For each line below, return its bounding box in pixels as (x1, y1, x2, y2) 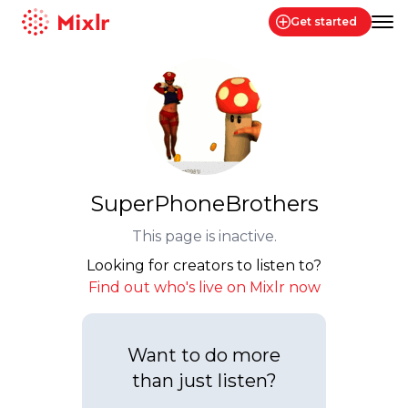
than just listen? (131, 370, 277, 392)
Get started (291, 15, 357, 28)
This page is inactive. (131, 228, 277, 245)
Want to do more (127, 344, 280, 366)
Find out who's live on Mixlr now (87, 279, 321, 296)
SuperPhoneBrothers (89, 190, 319, 217)
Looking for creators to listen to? (87, 257, 321, 274)
